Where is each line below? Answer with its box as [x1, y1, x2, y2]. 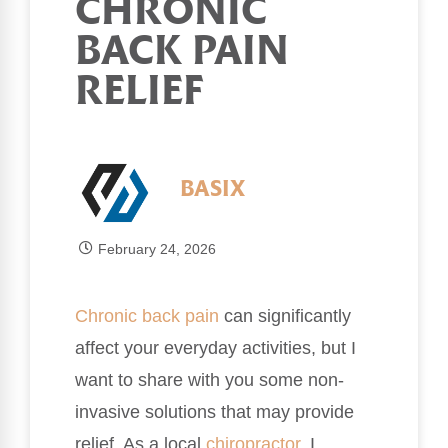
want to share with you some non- [75, 369, 344, 390]
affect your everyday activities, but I [75, 337, 356, 358]
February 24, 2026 [97, 240, 216, 257]
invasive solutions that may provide [75, 401, 354, 422]
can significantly [219, 305, 351, 326]
